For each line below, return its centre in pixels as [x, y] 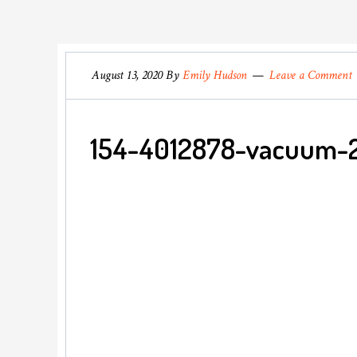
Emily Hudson [215, 75]
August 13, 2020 [127, 75]
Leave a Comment [311, 75]
